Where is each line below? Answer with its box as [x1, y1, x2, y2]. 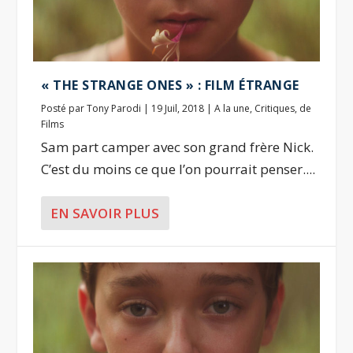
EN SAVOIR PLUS [50, 203, 160, 222]
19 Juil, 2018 [151, 101, 205, 115]
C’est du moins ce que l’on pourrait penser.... [41, 159, 316, 178]
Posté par [41, 101, 87, 115]
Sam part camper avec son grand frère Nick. [41, 137, 314, 156]
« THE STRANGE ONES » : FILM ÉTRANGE [41, 76, 299, 94]
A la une [214, 101, 251, 115]
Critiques [255, 101, 295, 115]
